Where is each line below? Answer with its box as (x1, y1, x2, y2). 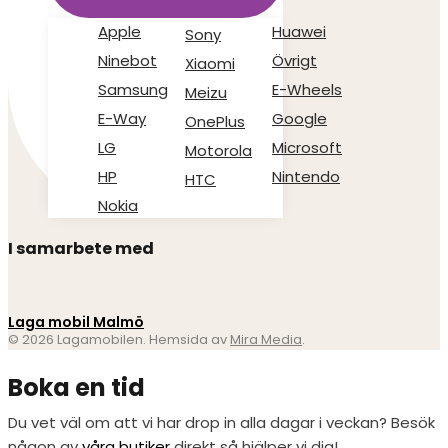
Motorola (185, 140, 252, 161)
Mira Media (230, 330, 302, 349)
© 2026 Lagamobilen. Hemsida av (8, 330, 230, 349)
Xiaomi (185, 53, 235, 74)
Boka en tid (8, 371, 145, 404)
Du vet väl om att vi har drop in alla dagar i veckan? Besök (8, 412, 435, 433)
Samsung (98, 79, 168, 100)
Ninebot (98, 50, 157, 71)
